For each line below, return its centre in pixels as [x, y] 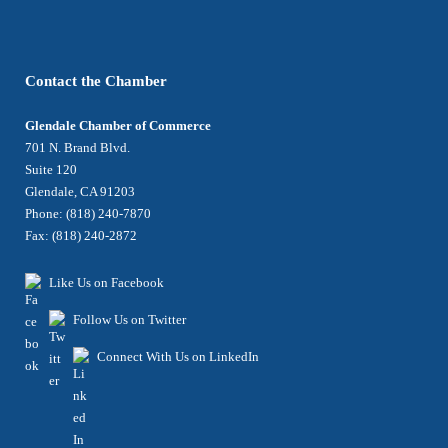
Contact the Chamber [96, 81]
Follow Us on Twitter [129, 319]
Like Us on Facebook [106, 282]
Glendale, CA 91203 [80, 191]
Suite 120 [51, 169]
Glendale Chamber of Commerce [118, 125]
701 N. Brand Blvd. [77, 147]
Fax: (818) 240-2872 [81, 235]
